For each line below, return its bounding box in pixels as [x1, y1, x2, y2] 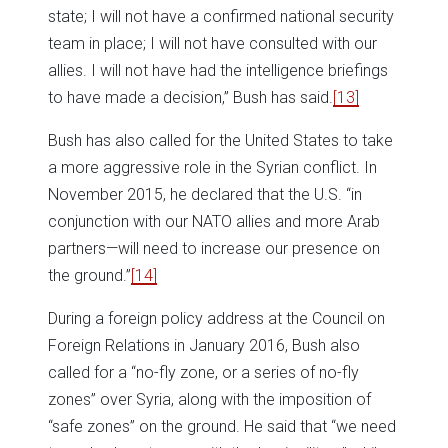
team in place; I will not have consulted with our [48, 34, 377, 54]
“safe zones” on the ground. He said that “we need [48, 417, 396, 437]
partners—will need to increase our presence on [48, 239, 380, 259]
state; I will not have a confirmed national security [48, 7, 394, 27]
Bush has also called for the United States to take [48, 131, 393, 151]
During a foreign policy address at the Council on [48, 309, 385, 329]
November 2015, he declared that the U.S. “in [48, 185, 362, 205]
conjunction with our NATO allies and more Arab [48, 212, 380, 232]
